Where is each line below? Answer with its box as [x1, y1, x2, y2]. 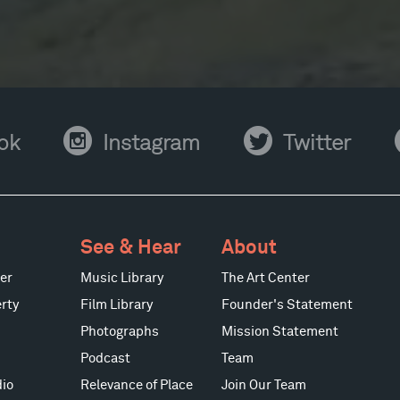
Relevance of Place [80, 379, 194, 393]
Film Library [80, 298, 154, 312]
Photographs [80, 325, 160, 339]
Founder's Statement [221, 298, 354, 312]
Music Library [80, 271, 164, 286]
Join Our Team [221, 379, 307, 393]
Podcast [80, 352, 131, 366]
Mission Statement [221, 325, 339, 339]
